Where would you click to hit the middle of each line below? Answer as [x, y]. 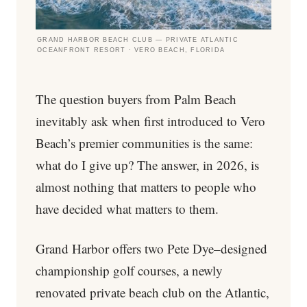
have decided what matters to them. [127, 209]
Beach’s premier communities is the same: [144, 143]
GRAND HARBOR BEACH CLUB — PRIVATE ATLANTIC [138, 40]
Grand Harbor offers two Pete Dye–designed [151, 248]
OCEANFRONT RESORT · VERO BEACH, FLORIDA [131, 50]
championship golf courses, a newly [129, 270]
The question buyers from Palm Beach [136, 99]
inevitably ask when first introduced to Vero [150, 121]
